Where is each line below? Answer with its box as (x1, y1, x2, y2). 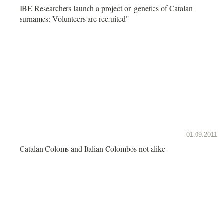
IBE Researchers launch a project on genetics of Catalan (20, 2, 193, 13)
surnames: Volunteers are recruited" (20, 13, 129, 23)
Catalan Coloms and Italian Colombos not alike (20, 143, 165, 153)
